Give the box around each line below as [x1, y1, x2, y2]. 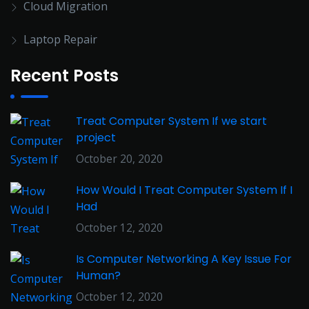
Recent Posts [10, 64, 119, 87]
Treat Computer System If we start [76, 113, 267, 129]
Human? [76, 268, 121, 283]
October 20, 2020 [76, 151, 163, 166]
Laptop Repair [23, 32, 97, 47]
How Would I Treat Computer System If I [76, 182, 292, 198]
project [76, 130, 116, 146]
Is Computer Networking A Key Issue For [76, 251, 292, 267]
